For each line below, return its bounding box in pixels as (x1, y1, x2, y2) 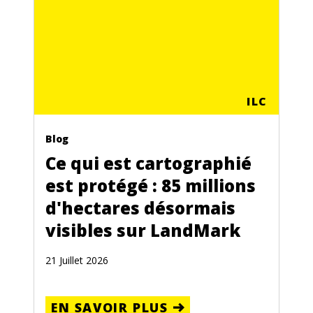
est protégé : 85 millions (45, 174, 256, 197)
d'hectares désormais (45, 196, 235, 219)
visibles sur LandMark (45, 219, 240, 242)
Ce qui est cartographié (45, 152, 252, 175)
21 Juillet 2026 (45, 254, 108, 267)
